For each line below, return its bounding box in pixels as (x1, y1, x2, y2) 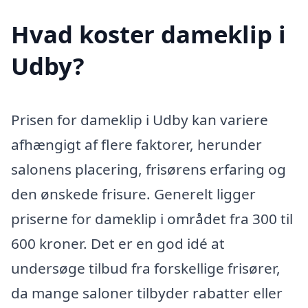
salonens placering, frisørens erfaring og (11, 159, 286, 179)
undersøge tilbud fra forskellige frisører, (11, 258, 280, 278)
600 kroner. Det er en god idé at (11, 234, 225, 254)
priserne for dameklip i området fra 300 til (11, 209, 293, 229)
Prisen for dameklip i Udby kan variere (11, 110, 268, 130)
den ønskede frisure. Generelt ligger (11, 184, 256, 204)
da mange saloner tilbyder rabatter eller (11, 283, 283, 303)
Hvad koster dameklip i (11, 18, 286, 51)
